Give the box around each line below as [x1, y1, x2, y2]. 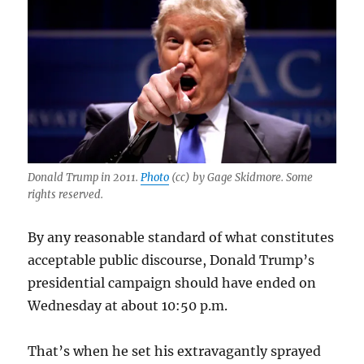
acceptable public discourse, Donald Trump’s [28, 251, 315, 268]
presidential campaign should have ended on [28, 274, 317, 291]
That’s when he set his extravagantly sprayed [28, 342, 322, 359]
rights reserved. [28, 187, 104, 201]
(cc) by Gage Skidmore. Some [169, 170, 314, 184]
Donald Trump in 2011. [28, 170, 141, 184]
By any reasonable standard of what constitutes [28, 228, 335, 245]
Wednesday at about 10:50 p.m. [28, 297, 228, 314]
